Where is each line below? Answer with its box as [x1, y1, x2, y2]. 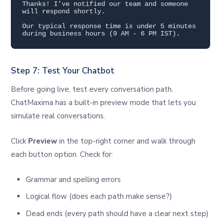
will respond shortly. [22, 8, 105, 16]
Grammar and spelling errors [26, 174, 121, 184]
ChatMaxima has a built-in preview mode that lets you [11, 97, 196, 108]
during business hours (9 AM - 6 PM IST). [22, 30, 180, 38]
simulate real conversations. [11, 110, 106, 121]
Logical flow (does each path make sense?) [26, 191, 173, 202]
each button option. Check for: [11, 149, 113, 159]
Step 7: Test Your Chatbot [11, 65, 115, 77]
